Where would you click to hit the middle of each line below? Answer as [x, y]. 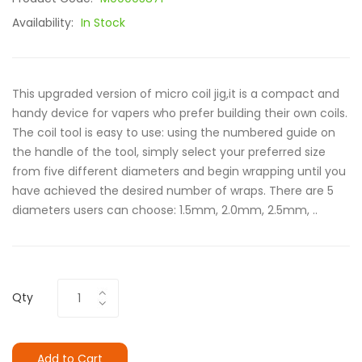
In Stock [103, 23]
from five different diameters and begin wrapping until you [179, 171]
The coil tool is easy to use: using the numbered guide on [174, 133]
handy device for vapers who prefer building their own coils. [180, 113]
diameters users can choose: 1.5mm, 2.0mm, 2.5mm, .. [165, 210]
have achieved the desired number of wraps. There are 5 [173, 191]
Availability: [44, 23]
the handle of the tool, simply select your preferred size [169, 152]
